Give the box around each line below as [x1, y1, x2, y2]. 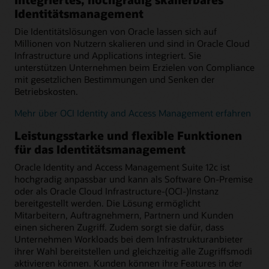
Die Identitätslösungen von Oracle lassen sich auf [14, 25, 217, 37]
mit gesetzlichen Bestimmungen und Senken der [14, 73, 215, 85]
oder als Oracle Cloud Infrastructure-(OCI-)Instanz [14, 184, 219, 197]
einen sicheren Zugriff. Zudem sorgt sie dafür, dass [14, 220, 224, 233]
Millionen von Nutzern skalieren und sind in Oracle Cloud [14, 37, 250, 49]
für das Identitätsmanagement [14, 142, 186, 157]
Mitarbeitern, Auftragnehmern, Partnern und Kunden [14, 208, 234, 221]
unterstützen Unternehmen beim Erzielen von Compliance [14, 61, 255, 73]
